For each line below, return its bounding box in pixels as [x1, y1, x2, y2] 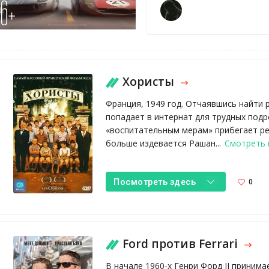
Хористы [122, 74, 178, 89]
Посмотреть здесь [113, 177, 196, 187]
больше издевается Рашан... [106, 137, 224, 149]
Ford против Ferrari [122, 236, 241, 252]
